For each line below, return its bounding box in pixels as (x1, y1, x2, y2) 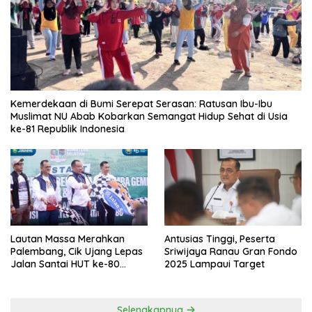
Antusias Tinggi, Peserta (164, 233, 275, 246)
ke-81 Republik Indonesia (10, 122, 125, 135)
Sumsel (10, 270, 43, 283)
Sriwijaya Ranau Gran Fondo (164, 245, 297, 258)
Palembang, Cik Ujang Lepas (10, 245, 143, 258)
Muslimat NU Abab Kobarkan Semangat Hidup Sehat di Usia (10, 109, 288, 123)
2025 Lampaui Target (164, 258, 265, 271)
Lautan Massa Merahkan (10, 233, 125, 246)
